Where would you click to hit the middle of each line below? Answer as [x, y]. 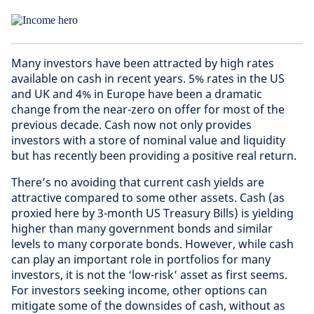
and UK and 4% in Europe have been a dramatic [137, 94]
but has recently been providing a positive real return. [154, 156]
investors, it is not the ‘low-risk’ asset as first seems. [149, 275]
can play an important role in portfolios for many [141, 259]
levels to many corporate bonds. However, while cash [152, 244]
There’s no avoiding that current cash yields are [138, 182]
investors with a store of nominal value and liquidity [148, 140]
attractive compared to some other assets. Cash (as [148, 198]
